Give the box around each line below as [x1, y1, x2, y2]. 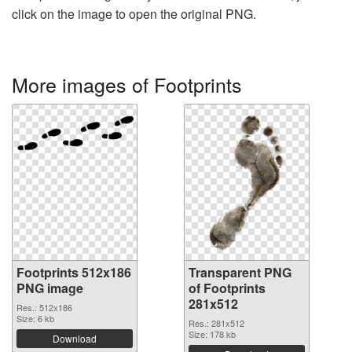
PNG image [16, 279, 83, 298]
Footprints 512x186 [16, 263, 131, 282]
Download [53, 332, 97, 346]
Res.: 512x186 [16, 301, 72, 314]
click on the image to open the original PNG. [12, 5, 256, 24]
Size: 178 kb [189, 328, 236, 341]
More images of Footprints [12, 70, 242, 99]
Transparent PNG [189, 263, 291, 282]
